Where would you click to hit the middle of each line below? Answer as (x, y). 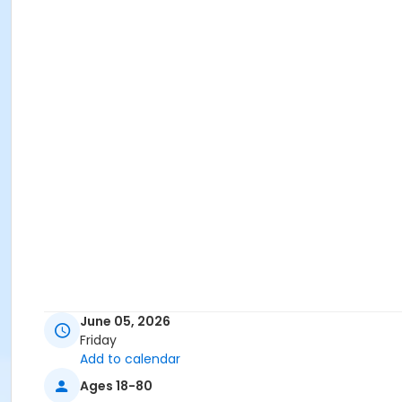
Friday (98, 341)
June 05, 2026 (125, 322)
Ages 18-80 (116, 385)
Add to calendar (130, 359)
